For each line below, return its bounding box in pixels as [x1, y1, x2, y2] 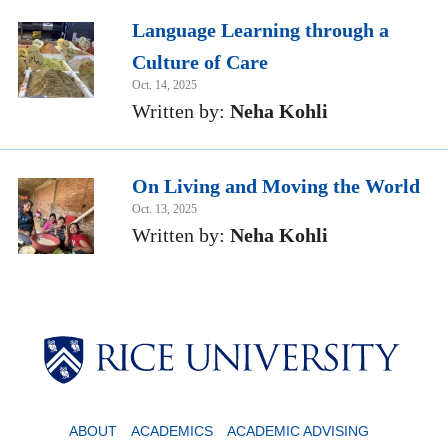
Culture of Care [132, 51, 268, 74]
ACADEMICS [131, 423, 213, 440]
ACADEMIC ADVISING [227, 423, 369, 440]
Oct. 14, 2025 [132, 78, 197, 93]
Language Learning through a [132, 19, 389, 42]
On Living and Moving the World [132, 175, 420, 198]
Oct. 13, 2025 [132, 202, 197, 217]
